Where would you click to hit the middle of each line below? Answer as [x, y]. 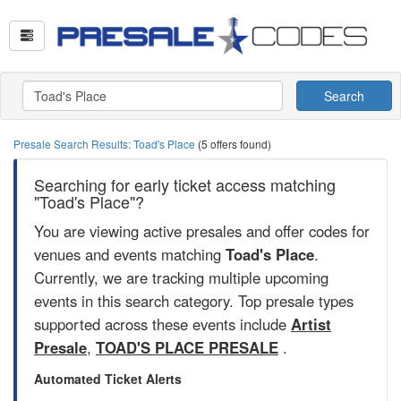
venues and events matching [130, 254]
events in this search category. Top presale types [194, 301]
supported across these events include [162, 324]
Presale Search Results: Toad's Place [106, 144]
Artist [311, 324]
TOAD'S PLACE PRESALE [187, 347]
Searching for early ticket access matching [185, 184]
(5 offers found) [235, 144]
